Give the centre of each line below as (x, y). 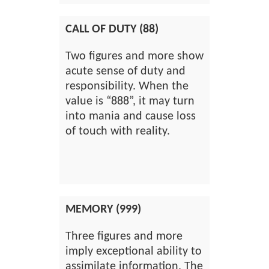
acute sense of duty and (125, 71)
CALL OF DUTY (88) (112, 29)
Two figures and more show (134, 56)
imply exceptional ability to (134, 252)
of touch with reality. (118, 131)
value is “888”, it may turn (130, 101)
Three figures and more (124, 237)
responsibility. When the (127, 86)
